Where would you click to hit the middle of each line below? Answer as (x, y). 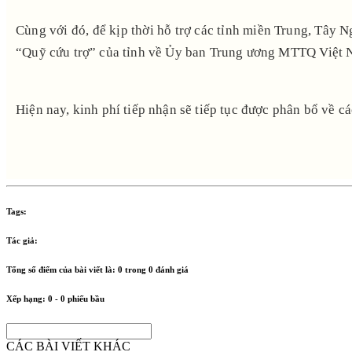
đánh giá (171, 269)
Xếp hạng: (27, 298)
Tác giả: (22, 240)
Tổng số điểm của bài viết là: (62, 269)
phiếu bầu (85, 298)
